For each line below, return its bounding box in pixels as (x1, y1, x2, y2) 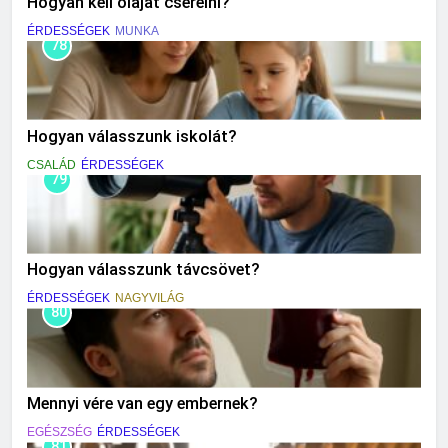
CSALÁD (27, 157, 76, 172)
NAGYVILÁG (115, 291, 184, 306)
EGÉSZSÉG (27, 425, 92, 440)
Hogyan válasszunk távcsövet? (27, 260, 260, 280)
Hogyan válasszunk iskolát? (27, 126, 237, 146)
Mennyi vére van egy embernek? (27, 394, 258, 414)
